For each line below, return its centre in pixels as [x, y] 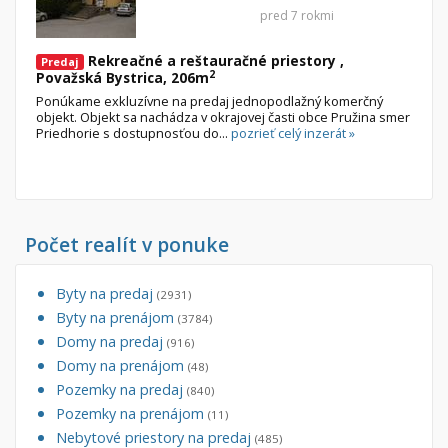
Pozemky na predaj [121, 390]
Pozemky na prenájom [132, 414]
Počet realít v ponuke [127, 245]
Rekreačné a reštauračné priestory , [214, 61]
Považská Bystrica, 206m [122, 78]
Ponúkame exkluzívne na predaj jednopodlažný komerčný [209, 101]
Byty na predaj [106, 294]
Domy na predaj [111, 342]
